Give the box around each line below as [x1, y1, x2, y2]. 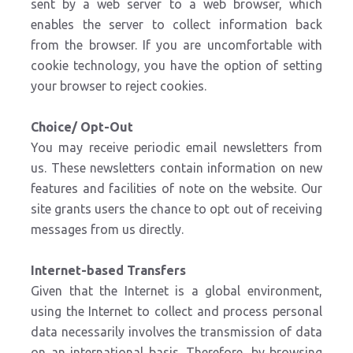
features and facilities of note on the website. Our [31, 181, 322, 195]
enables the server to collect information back [31, 17, 322, 32]
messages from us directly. [31, 222, 184, 236]
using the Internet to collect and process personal [31, 304, 322, 318]
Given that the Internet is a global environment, [31, 284, 322, 298]
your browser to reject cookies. [31, 79, 206, 93]
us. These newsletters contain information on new [31, 161, 322, 175]
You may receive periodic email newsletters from [31, 140, 322, 154]
